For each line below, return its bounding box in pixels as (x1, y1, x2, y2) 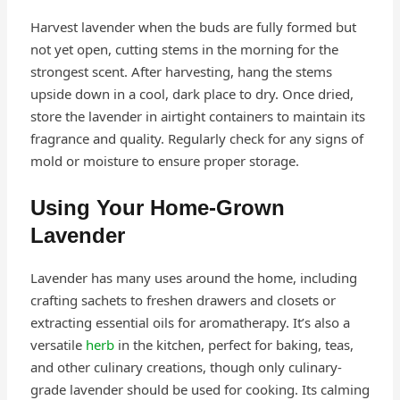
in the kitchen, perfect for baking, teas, (113, 336, 354, 354)
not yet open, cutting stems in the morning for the (29, 40, 338, 59)
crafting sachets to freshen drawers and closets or (29, 291, 336, 310)
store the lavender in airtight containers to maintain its (29, 107, 365, 126)
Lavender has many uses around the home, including (29, 269, 357, 287)
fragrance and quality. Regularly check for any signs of (29, 129, 363, 148)
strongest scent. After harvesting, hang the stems (29, 62, 332, 81)
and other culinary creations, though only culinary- (29, 358, 342, 377)
